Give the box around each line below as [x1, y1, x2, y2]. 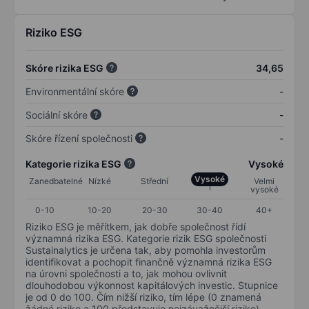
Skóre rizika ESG [26, 61, 103, 74]
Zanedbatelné [29, 175, 83, 186]
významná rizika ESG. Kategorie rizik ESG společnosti [26, 232, 266, 244]
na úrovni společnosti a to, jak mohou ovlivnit [26, 267, 227, 279]
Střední [141, 175, 168, 186]
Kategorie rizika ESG [26, 157, 121, 170]
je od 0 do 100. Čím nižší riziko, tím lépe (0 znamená [26, 290, 261, 303]
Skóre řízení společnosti [26, 132, 132, 144]
